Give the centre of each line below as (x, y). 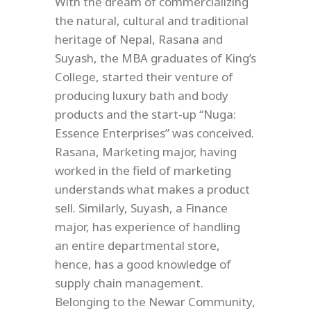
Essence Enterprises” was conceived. (154, 133)
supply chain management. (129, 283)
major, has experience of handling (148, 227)
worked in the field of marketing (143, 170)
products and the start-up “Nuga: (145, 114)
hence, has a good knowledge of (143, 264)
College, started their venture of (144, 77)
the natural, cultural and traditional (152, 20)
